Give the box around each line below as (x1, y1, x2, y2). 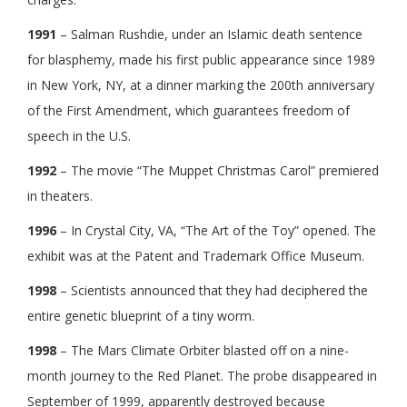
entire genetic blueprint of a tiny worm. (27, 306, 254, 324)
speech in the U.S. (27, 126, 131, 144)
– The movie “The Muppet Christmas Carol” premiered (56, 161, 379, 179)
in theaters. (27, 186, 93, 204)
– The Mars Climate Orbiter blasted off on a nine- (56, 341, 349, 359)
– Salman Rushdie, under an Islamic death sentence (56, 25, 362, 43)
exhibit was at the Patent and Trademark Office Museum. (27, 246, 364, 264)
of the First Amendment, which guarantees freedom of (27, 101, 350, 119)
